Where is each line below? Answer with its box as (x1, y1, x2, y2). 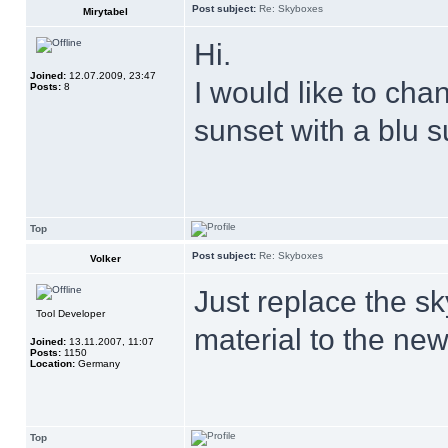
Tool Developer (36, 308, 105, 319)
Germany (75, 358, 120, 369)
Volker (89, 253, 121, 264)
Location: (30, 358, 75, 369)
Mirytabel (82, 6, 128, 17)
